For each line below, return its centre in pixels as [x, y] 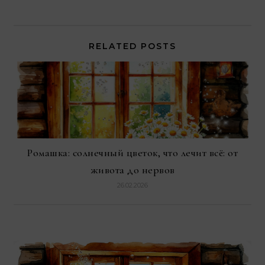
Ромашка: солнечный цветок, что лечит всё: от [132, 153]
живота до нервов [132, 170]
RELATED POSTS [132, 46]
